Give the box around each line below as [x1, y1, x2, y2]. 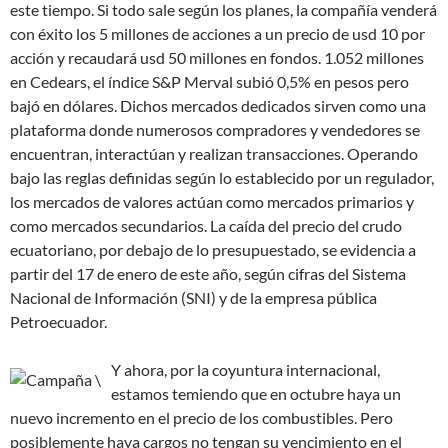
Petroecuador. [10, 311, 107, 331]
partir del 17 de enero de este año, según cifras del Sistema [10, 263, 406, 283]
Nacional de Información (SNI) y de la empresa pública [10, 287, 377, 307]
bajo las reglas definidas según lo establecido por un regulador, [10, 167, 434, 187]
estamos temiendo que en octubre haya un [111, 383, 401, 403]
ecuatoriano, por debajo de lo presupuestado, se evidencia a [10, 239, 416, 259]
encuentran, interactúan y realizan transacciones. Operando [10, 143, 418, 163]
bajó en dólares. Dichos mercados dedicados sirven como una [10, 95, 426, 115]
